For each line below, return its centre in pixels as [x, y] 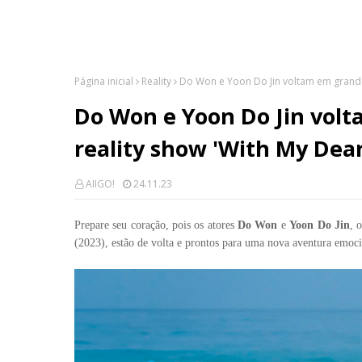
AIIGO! [100, 184]
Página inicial [104, 81]
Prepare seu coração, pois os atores [156, 225]
